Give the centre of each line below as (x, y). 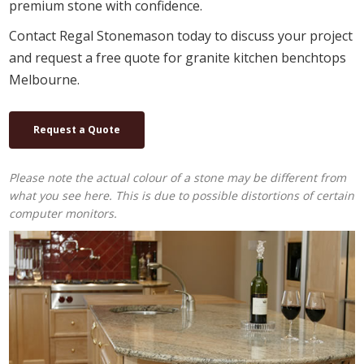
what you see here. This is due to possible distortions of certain (182, 195)
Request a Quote (77, 129)
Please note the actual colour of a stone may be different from (178, 177)
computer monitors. (63, 213)
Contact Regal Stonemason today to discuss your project (181, 35)
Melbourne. (45, 79)
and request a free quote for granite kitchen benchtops (178, 57)
